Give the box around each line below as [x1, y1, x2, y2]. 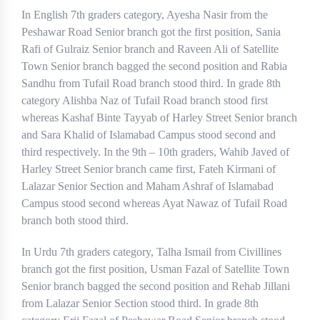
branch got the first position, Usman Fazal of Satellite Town [21, 263, 289, 276]
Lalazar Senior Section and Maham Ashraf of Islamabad [21, 180, 274, 193]
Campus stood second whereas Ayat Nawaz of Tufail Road [21, 197, 287, 210]
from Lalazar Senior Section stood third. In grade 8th [21, 297, 259, 310]
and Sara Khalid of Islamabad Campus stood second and [21, 129, 276, 141]
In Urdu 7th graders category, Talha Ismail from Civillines [21, 246, 281, 259]
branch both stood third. [21, 214, 129, 227]
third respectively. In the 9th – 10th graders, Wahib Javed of [21, 146, 289, 159]
